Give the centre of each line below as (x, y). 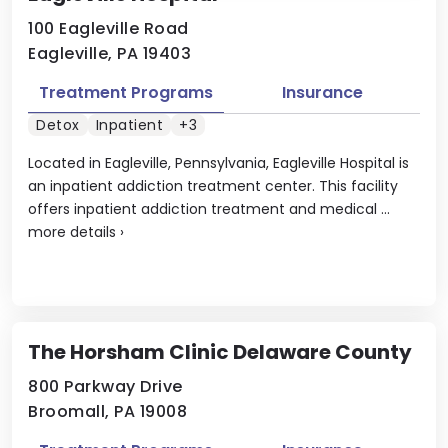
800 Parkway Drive (105, 386)
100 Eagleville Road (108, 28)
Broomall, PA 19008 (107, 411)
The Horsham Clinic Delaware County (220, 351)
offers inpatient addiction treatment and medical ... (209, 208)
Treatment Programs (126, 92)
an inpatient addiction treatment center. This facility (213, 185)
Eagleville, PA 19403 (109, 53)
